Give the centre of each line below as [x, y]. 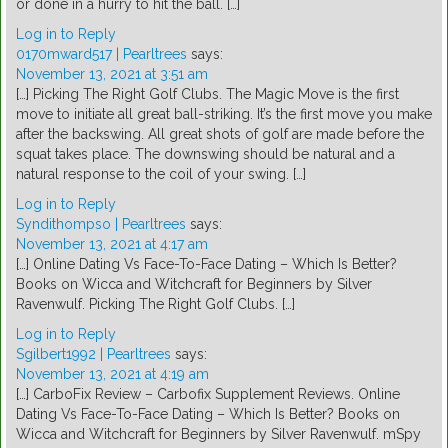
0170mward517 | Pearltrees [101, 54]
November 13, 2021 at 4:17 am [112, 244]
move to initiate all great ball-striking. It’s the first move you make [224, 114]
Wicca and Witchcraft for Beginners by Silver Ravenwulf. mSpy [218, 434]
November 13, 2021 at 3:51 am [112, 74]
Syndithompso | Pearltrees [101, 224]
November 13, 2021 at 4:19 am [112, 374]
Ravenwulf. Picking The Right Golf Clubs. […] [155, 304]
